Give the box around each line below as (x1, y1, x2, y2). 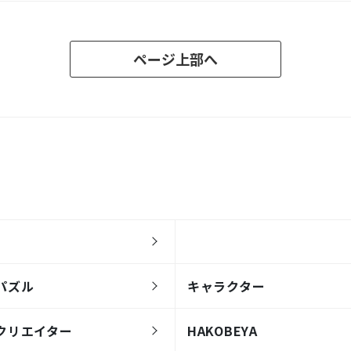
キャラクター (187, 276, 266, 295)
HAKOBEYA (187, 320, 258, 340)
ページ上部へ (133, 48, 218, 69)
